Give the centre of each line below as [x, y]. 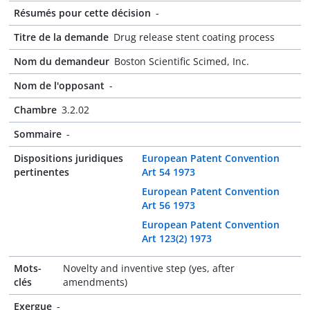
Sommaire [38, 134]
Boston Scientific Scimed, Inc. [182, 61]
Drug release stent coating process [194, 37]
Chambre [35, 110]
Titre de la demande [61, 37]
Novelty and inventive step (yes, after [149, 268]
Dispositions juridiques [69, 158]
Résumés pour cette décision [82, 13]
